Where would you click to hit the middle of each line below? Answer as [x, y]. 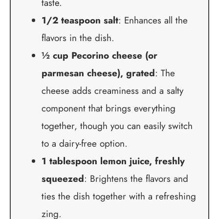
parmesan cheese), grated [98, 73]
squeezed [63, 178]
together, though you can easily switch [117, 126]
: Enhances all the [153, 20]
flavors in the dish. [78, 38]
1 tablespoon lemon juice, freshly [113, 161]
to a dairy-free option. [84, 143]
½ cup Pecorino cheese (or [99, 55]
